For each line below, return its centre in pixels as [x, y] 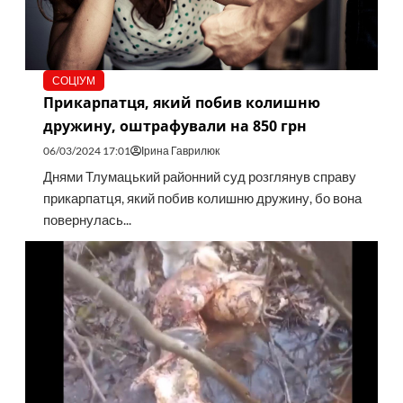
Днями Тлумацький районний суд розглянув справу [199, 177]
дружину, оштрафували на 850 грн [175, 126]
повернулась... [87, 220]
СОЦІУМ [73, 81]
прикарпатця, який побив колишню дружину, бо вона [202, 199]
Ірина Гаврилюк [180, 151]
